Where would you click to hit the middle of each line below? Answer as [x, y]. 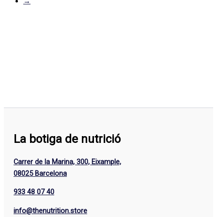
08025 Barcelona [40, 173]
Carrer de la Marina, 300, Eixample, [67, 162]
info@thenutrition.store [50, 210]
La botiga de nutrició [67, 139]
